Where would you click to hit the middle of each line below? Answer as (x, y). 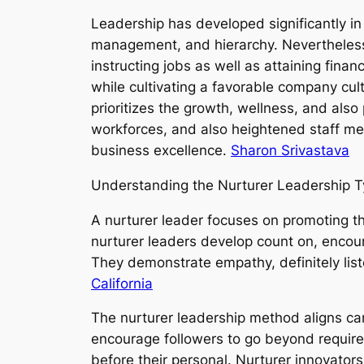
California (122, 283)
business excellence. (161, 150)
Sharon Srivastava (290, 150)
